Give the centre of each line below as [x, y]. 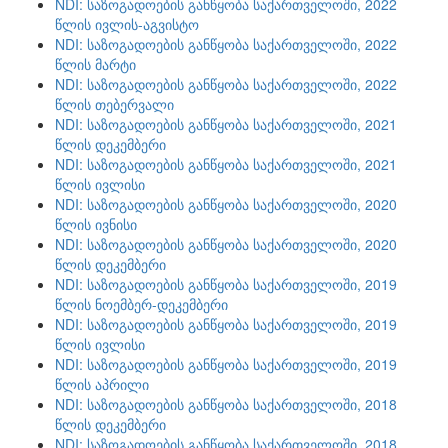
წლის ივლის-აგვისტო [127, 24]
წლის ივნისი [96, 224]
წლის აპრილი [102, 384]
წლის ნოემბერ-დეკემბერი [141, 304]
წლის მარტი [95, 64]
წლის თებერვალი [114, 104]
